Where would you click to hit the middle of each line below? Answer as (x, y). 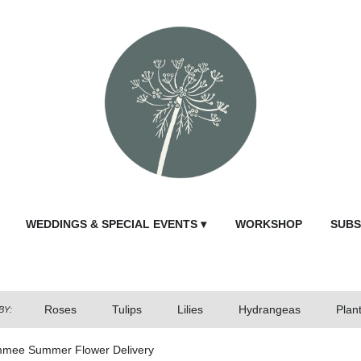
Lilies (190, 310)
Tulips (127, 310)
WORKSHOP (268, 224)
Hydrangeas (269, 310)
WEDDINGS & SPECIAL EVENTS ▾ (116, 224)
